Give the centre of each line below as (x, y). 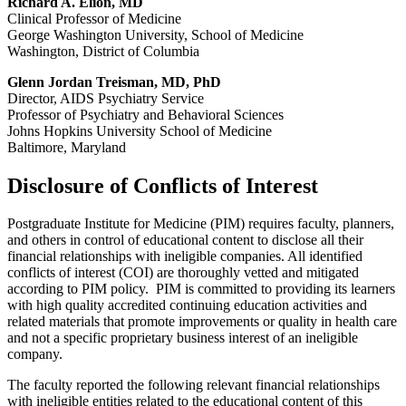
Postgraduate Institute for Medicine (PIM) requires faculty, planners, (201, 224)
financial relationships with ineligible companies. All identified (185, 256)
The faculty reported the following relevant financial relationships (193, 385)
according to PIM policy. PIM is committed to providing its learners (201, 289)
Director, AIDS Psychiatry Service (106, 98)
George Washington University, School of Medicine (155, 34)
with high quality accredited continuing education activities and (187, 305)
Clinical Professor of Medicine (94, 18)
